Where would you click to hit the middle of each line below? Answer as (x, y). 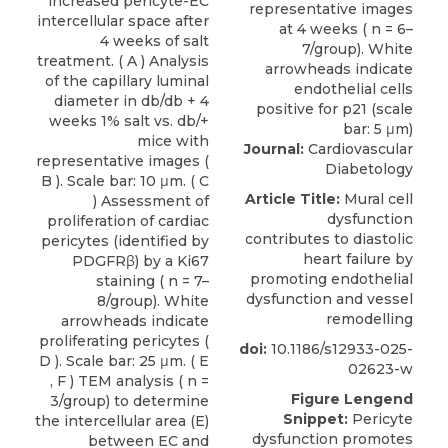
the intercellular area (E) (122, 420)
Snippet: (315, 419)
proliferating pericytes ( (124, 340)
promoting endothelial (331, 279)
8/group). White (153, 300)
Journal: (274, 149)
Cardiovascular (358, 149)
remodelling (369, 319)
